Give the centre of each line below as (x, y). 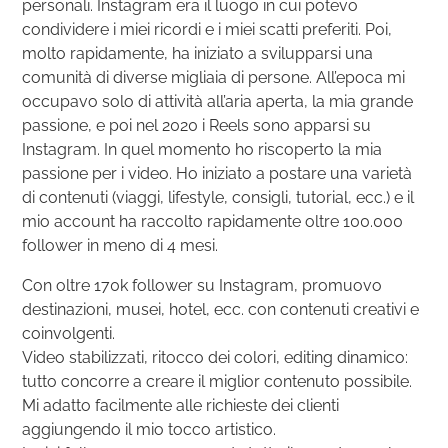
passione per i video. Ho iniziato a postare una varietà (217, 173)
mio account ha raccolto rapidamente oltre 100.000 (213, 221)
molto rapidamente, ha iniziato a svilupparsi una (198, 53)
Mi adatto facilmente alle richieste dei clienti (181, 405)
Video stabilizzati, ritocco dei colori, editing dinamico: (215, 357)
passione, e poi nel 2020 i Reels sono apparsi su (197, 125)
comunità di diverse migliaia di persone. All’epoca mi (214, 77)
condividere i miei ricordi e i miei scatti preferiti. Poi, (207, 29)
